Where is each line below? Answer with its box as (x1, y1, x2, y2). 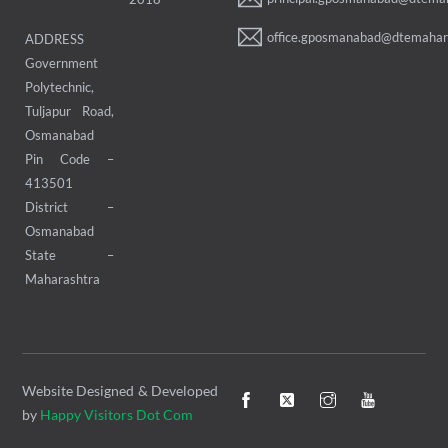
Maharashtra (25, 271, 101, 288)
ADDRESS (25, 31, 85, 48)
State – (25, 247, 114, 264)
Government (25, 55, 99, 72)
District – (25, 199, 114, 216)
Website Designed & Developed (22, 382, 218, 400)
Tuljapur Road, (25, 103, 114, 120)
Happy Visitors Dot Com (40, 406, 194, 424)
